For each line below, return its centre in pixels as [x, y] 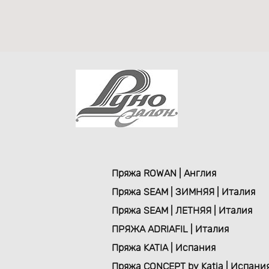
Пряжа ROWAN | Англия [164, 174]
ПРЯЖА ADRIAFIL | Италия [171, 229]
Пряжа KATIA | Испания [164, 248]
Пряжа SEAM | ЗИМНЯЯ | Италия [184, 192]
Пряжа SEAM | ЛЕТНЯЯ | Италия [182, 211]
